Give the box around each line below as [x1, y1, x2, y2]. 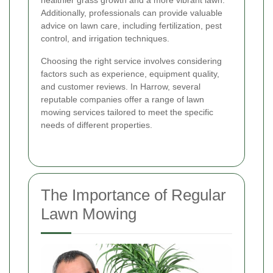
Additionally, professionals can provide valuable [41, 8, 222, 18]
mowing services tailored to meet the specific [41, 107, 213, 118]
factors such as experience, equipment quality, [41, 69, 219, 79]
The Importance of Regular [41, 186, 226, 205]
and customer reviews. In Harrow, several [41, 82, 200, 92]
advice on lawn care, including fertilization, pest [41, 21, 222, 31]
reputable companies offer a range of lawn [41, 94, 204, 105]
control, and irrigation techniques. [41, 34, 169, 44]
